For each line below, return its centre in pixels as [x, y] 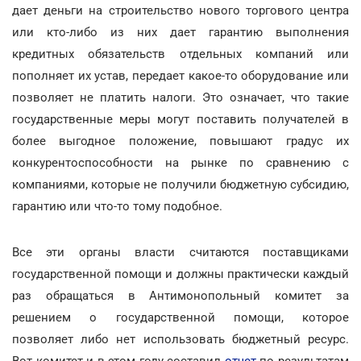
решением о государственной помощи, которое [180, 317]
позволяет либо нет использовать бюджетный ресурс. [180, 339]
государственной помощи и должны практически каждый [180, 274]
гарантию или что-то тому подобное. [117, 206]
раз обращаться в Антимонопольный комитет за [180, 296]
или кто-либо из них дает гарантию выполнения [180, 32]
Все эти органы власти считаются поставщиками [180, 252]
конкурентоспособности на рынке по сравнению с [180, 163]
